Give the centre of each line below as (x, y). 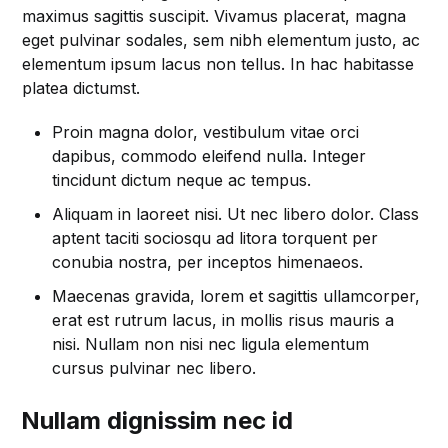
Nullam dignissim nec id (157, 421)
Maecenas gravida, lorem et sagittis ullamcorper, (236, 296)
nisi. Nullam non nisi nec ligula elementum (211, 344)
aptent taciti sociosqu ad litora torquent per (215, 238)
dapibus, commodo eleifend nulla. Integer (209, 156)
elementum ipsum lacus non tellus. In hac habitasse (218, 64)
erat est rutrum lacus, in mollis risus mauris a (223, 320)
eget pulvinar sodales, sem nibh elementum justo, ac (221, 40)
